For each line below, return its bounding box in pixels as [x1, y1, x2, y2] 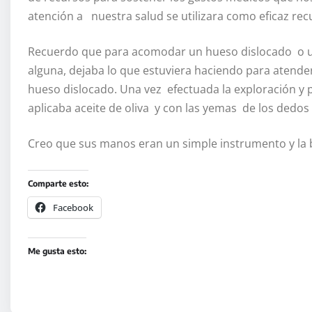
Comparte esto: [28, 178, 88, 189]
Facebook [53, 201, 93, 214]
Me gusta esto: [28, 245, 86, 256]
